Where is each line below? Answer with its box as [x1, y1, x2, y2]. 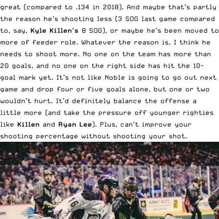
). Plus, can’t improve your [92, 120, 192, 128]
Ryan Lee [58, 120, 92, 128]
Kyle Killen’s [30, 26, 79, 34]
